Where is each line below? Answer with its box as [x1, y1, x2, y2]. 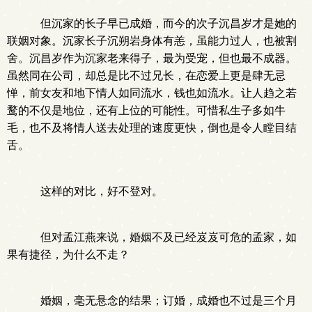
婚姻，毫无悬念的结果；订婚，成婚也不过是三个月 [29, 295, 297, 306]
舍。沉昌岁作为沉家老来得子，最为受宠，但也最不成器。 [7, 52, 297, 64]
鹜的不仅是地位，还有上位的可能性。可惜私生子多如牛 [7, 104, 286, 116]
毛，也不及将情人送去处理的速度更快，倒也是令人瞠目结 [7, 122, 297, 134]
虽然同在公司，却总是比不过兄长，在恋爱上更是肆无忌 [7, 70, 286, 81]
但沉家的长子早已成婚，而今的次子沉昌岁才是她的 [29, 17, 297, 29]
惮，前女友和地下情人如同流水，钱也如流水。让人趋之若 [7, 87, 297, 99]
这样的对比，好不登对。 [29, 185, 163, 197]
